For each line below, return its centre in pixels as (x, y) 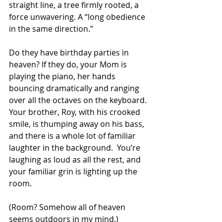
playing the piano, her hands (63, 77)
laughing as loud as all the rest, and (76, 160)
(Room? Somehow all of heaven (68, 207)
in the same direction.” (51, 29)
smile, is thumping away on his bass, (78, 124)
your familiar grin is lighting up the (74, 172)
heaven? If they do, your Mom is (69, 65)
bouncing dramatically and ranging (75, 88)
